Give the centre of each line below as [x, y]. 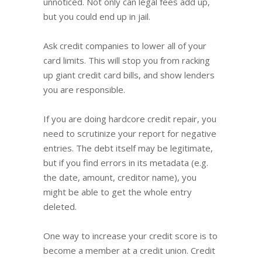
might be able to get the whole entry [118, 192]
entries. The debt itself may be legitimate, [128, 148]
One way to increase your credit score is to [130, 235]
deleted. [60, 206]
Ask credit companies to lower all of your [125, 45]
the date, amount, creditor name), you [120, 177]
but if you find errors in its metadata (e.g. [126, 162]
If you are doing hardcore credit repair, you [130, 118]
